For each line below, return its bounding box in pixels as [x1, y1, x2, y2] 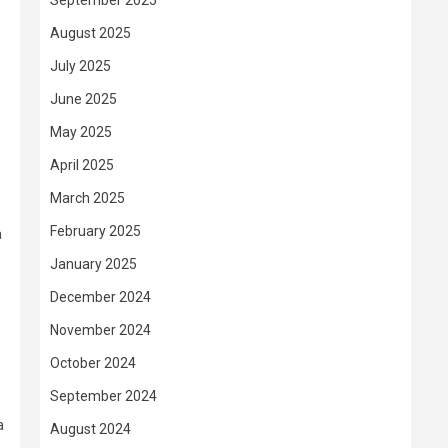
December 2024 [50, 289, 151, 305]
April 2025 [50, 157, 114, 173]
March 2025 [50, 190, 125, 206]
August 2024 [50, 421, 131, 437]
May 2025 [50, 124, 112, 140]
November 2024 [50, 322, 151, 338]
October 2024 [50, 355, 136, 371]
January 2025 [50, 256, 137, 272]
